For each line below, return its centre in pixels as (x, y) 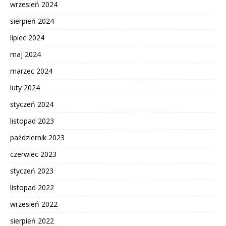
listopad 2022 (32, 188)
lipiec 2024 (27, 38)
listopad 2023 (32, 121)
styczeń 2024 (32, 104)
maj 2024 (25, 54)
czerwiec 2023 (33, 154)
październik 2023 (37, 138)
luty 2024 (25, 88)
